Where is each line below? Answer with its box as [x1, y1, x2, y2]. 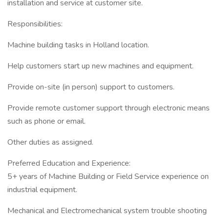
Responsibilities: [7, 19, 63, 29]
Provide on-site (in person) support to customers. [7, 82, 175, 92]
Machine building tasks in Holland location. [7, 40, 149, 50]
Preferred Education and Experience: [7, 158, 131, 169]
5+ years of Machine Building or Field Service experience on [7, 171, 209, 182]
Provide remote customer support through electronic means [7, 103, 210, 113]
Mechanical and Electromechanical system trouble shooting [7, 205, 207, 216]
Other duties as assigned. [7, 137, 93, 148]
